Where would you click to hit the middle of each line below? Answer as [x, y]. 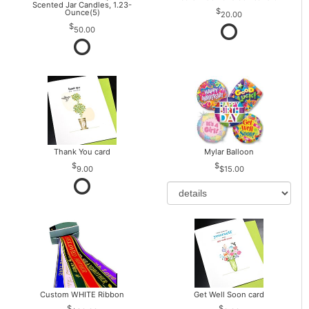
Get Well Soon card [229, 295]
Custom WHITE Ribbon [82, 295]
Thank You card [82, 152]
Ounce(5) [82, 13]
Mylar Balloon [229, 152]
